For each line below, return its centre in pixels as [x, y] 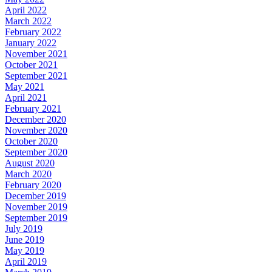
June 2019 [25, 240]
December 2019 [36, 196]
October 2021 [31, 65]
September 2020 [36, 152]
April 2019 [26, 262]
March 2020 [28, 174]
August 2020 [30, 163]
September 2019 [36, 218]
